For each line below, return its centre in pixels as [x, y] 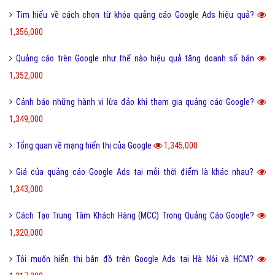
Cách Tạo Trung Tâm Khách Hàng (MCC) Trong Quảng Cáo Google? [137, 216]
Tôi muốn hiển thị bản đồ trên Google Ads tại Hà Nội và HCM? [137, 259]
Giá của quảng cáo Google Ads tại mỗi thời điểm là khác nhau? [137, 172]
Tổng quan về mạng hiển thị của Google [85, 146]
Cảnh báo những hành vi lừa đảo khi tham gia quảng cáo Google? [137, 102]
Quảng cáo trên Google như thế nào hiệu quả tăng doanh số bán [137, 59]
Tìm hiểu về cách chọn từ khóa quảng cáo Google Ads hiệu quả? [137, 15]
